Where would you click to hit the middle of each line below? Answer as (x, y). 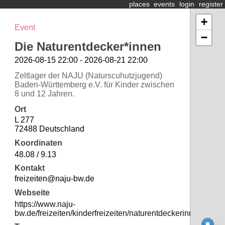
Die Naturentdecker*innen (88, 46)
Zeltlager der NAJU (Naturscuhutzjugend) (88, 76)
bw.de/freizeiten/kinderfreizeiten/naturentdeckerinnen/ (109, 213)
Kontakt (29, 168)
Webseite (32, 192)
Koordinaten (38, 143)
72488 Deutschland (49, 129)
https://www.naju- (45, 204)
